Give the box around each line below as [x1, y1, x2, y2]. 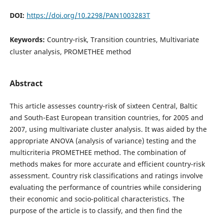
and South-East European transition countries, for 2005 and [9, 112, 203, 122]
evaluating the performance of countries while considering [9, 182, 201, 192]
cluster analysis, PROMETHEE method [9, 46, 131, 56]
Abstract [9, 77, 43, 89]
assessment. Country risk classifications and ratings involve [9, 170, 203, 180]
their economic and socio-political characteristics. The [9, 194, 185, 203]
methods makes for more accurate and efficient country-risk [9, 159, 205, 169]
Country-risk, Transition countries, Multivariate [46, 34, 199, 44]
